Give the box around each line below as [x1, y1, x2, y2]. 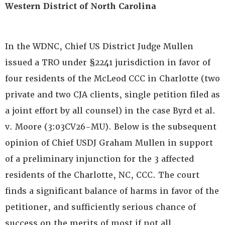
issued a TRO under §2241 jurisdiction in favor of [5, 57, 210, 68]
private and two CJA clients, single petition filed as [5, 89, 220, 100]
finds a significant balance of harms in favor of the [5, 186, 219, 196]
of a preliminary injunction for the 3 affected [5, 154, 194, 164]
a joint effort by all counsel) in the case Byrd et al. [5, 105, 215, 116]
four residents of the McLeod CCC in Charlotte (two [5, 73, 220, 84]
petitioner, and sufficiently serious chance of [5, 202, 196, 212]
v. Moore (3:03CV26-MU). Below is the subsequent [5, 122, 216, 132]
